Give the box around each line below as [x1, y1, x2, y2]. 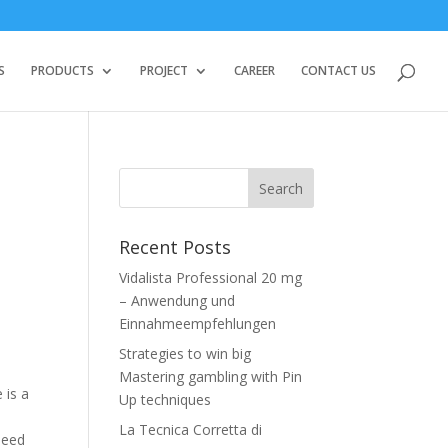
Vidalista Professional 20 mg [119, 268, 303, 287]
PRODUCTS [31, 62, 94, 79]
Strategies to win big [119, 344, 252, 363]
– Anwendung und [119, 291, 236, 310]
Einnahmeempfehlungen [119, 314, 277, 333]
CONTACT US [301, 62, 376, 79]
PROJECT [140, 62, 188, 79]
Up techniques [119, 390, 212, 409]
